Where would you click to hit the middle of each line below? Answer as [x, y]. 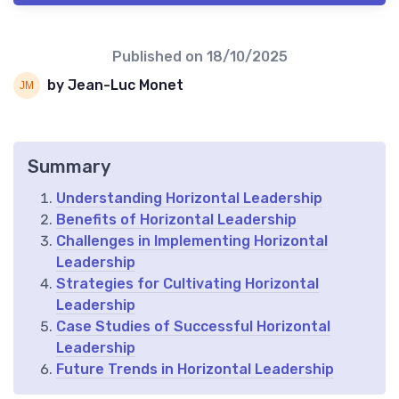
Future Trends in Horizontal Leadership [195, 369]
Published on [159, 56]
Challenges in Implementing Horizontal [192, 240]
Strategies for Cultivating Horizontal [187, 283]
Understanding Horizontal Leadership [189, 198]
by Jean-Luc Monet [115, 85]
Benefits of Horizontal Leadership [176, 219]
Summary [69, 166]
